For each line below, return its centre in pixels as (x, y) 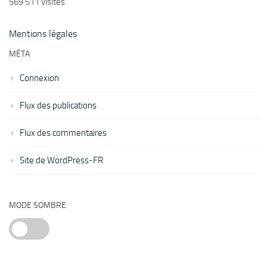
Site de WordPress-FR (61, 161)
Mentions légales (43, 34)
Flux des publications (58, 106)
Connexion (39, 78)
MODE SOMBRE (38, 206)
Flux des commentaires (63, 133)
